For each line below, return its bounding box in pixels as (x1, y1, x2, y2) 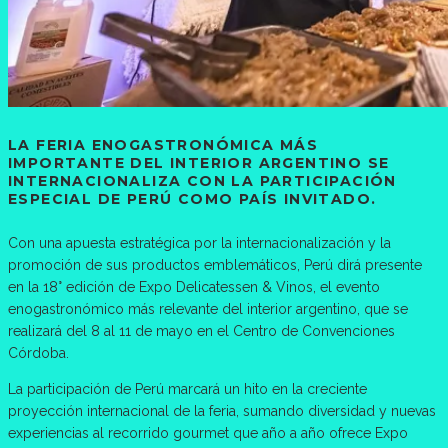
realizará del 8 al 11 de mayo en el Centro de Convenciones (8, 322, 395, 339)
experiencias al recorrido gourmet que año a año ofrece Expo (8, 424, 408, 441)
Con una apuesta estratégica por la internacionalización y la (8, 234, 391, 251)
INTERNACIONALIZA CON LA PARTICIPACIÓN (8, 172, 397, 191)
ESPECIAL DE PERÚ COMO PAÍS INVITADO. (8, 190, 377, 209)
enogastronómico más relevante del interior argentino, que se (8, 300, 408, 317)
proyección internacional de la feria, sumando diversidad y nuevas (8, 402, 436, 419)
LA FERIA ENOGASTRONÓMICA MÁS (8, 136, 319, 155)
